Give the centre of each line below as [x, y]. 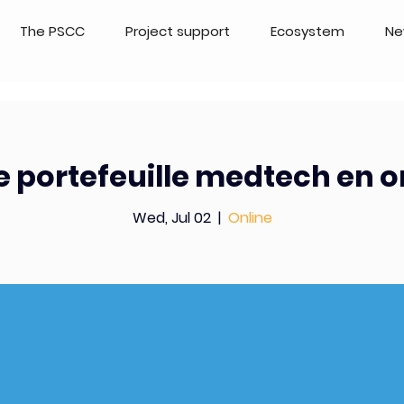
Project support [178, 31]
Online [250, 217]
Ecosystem [307, 31]
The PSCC [53, 31]
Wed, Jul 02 [171, 217]
